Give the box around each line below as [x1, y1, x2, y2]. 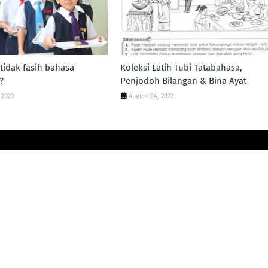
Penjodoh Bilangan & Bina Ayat [120, 75, 246, 86]
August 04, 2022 [128, 92, 173, 100]
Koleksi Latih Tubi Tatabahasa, [120, 62, 242, 73]
